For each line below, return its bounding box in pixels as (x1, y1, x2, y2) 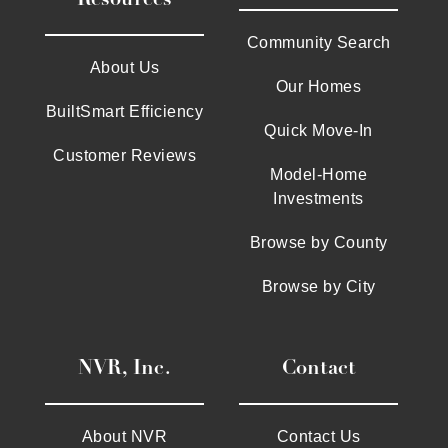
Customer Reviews (53, 146, 196, 164)
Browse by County (249, 233, 388, 251)
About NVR (81, 427, 168, 445)
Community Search (246, 33, 391, 51)
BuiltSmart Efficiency (45, 102, 204, 120)
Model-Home (270, 165, 367, 183)
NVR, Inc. (78, 354, 171, 380)
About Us (89, 58, 160, 76)
